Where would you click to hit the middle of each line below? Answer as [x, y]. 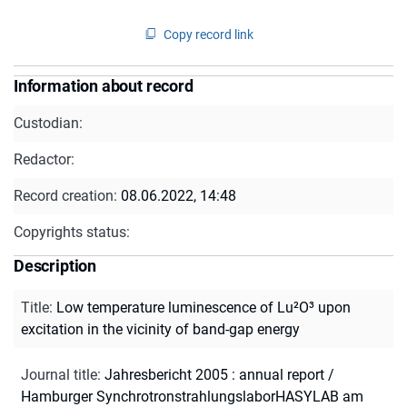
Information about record [104, 85]
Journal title [59, 374]
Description [55, 265]
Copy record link [208, 34]
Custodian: [48, 123]
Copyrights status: [72, 232]
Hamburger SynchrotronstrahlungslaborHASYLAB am [192, 396]
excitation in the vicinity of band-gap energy [160, 329]
